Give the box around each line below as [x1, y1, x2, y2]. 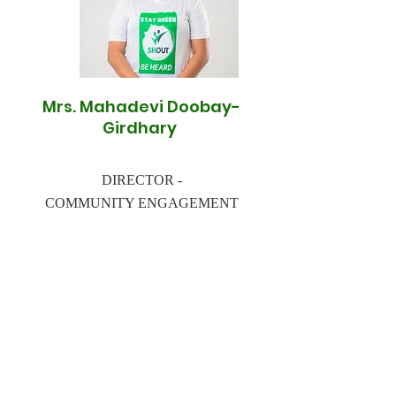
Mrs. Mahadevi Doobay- [42, 95, 240, 118]
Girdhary [103, 117, 180, 139]
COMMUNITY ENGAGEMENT [44, 195, 239, 210]
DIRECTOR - [101, 172, 182, 187]
